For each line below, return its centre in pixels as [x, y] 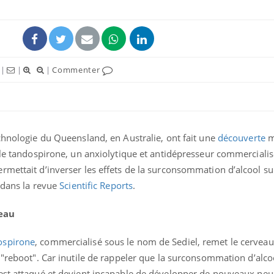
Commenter [77, 69]
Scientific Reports [96, 185]
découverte [241, 137]
